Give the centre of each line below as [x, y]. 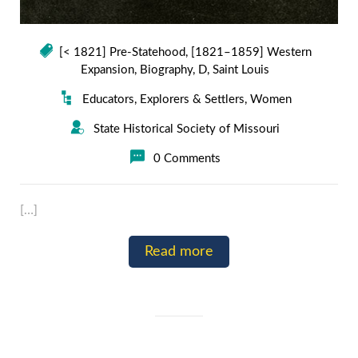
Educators [108, 99]
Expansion [107, 70]
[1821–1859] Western [251, 52]
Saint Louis [241, 70]
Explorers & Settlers [192, 99]
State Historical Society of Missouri [187, 129]
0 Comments [187, 159]
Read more [179, 252]
